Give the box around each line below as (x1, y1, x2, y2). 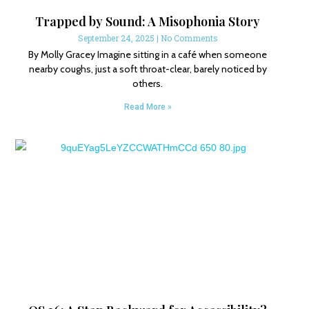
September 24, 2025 (77, 32, 157, 44)
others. (132, 77, 163, 90)
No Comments (160, 32, 218, 44)
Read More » (123, 102, 172, 112)
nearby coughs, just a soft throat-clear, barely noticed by (28, 63, 267, 76)
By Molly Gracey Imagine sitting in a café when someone (28, 48, 268, 61)
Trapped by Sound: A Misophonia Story (35, 13, 261, 30)
